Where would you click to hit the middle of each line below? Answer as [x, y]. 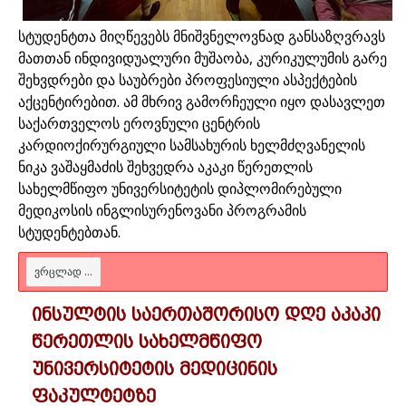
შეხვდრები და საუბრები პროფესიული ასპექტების [188, 79]
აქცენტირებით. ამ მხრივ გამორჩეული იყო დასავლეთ [202, 101]
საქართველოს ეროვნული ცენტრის [139, 123]
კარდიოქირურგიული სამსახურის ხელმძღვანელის [192, 145]
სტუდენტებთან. [69, 232]
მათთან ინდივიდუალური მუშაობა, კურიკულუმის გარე [203, 58]
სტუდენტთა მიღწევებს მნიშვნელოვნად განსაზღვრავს [202, 36]
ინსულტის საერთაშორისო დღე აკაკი [206, 314]
